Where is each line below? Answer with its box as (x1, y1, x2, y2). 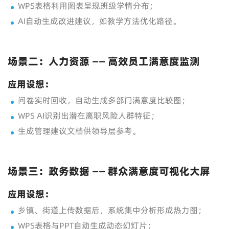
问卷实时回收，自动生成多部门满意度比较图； (18, 95, 190, 106)
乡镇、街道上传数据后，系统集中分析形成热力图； (18, 204, 206, 216)
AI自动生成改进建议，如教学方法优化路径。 (18, 15, 181, 27)
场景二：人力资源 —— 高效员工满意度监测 (8, 54, 200, 68)
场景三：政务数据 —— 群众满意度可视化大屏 (8, 164, 210, 178)
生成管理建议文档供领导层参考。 (18, 125, 141, 136)
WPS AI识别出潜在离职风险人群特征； (18, 110, 159, 121)
